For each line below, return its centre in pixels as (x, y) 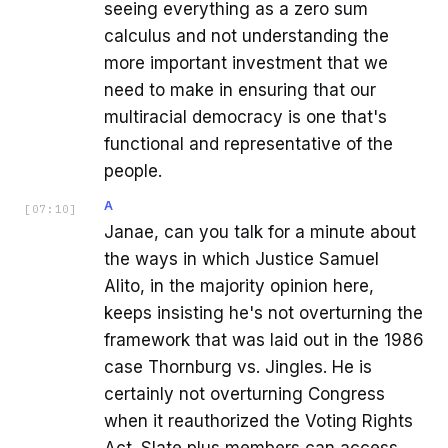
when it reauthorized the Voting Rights (258, 421)
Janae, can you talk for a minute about (260, 232)
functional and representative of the (248, 144)
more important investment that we (246, 63)
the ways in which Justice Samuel (241, 259)
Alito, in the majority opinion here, (239, 286)
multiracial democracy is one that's (245, 117)
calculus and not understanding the (246, 36)
